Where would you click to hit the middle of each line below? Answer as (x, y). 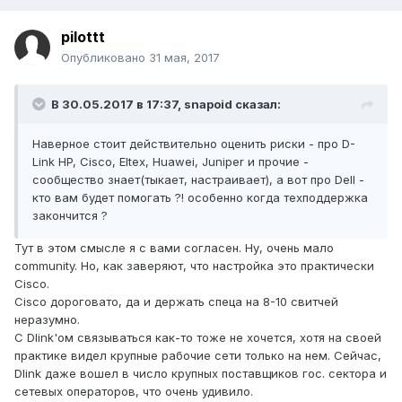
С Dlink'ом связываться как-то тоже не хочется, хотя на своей (198, 338)
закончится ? (70, 216)
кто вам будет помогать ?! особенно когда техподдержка (200, 198)
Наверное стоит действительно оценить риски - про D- (194, 144)
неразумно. (47, 320)
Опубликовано (105, 58)
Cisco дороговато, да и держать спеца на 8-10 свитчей (176, 302)
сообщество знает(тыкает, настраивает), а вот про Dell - (198, 180)
